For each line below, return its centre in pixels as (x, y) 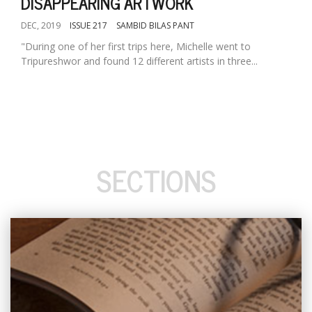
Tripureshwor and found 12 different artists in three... (139, 61)
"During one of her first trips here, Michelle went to (136, 46)
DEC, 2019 (41, 25)
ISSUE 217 (88, 25)
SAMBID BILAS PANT (155, 25)
